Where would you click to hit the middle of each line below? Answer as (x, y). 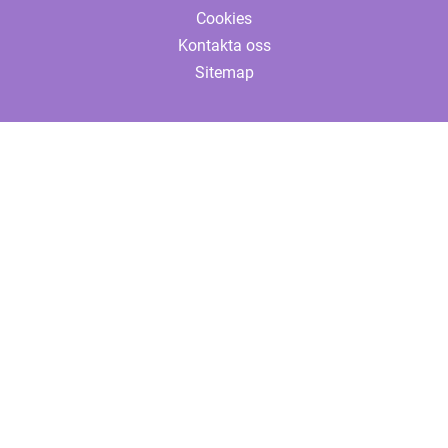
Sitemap (224, 73)
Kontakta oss (224, 46)
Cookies (224, 19)
